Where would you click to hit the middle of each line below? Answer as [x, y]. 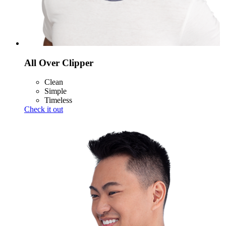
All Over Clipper [59, 63]
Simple [55, 91]
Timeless [58, 100]
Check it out [44, 109]
